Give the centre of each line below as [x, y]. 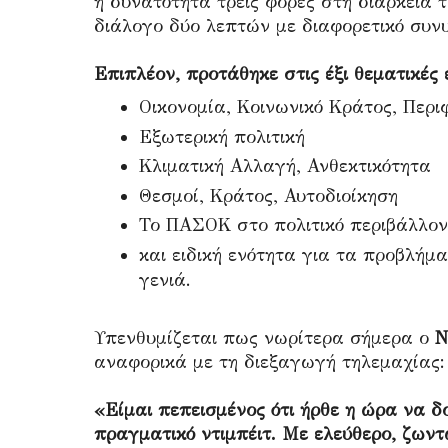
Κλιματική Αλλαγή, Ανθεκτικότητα [285, 166]
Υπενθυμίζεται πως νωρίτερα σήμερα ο [264, 337]
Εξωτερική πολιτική [222, 136]
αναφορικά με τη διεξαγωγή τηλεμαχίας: [269, 361]
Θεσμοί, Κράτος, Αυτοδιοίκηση [268, 195]
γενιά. [165, 279]
